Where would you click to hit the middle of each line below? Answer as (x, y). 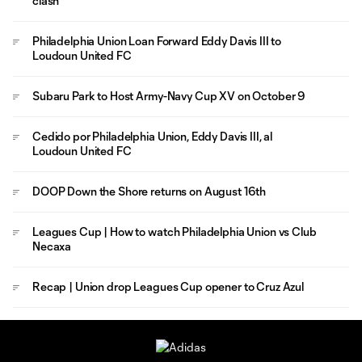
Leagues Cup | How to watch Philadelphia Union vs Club (175, 232)
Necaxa (52, 246)
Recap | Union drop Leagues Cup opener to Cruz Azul (168, 286)
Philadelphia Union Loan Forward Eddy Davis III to (157, 41)
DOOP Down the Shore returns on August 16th (149, 191)
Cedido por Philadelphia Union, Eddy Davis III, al (153, 136)
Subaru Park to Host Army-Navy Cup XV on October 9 (169, 96)
